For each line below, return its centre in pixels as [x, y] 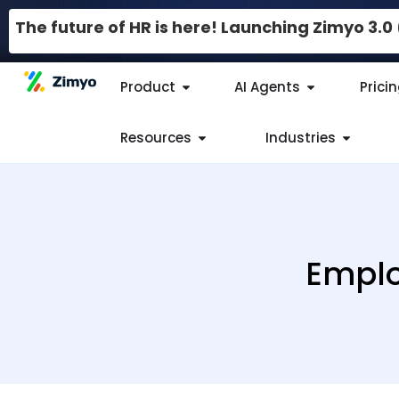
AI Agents [268, 87]
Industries [300, 137]
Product [147, 87]
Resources [155, 137]
